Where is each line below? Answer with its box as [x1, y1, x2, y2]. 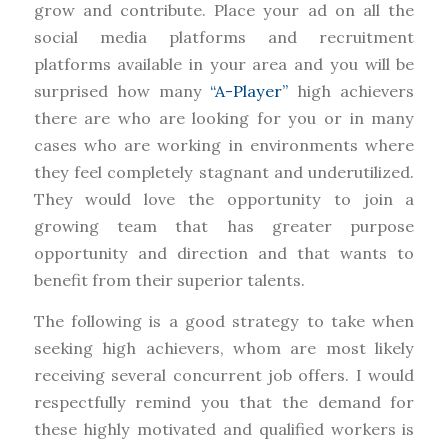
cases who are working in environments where [33, 135, 415, 156]
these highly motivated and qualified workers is [33, 418, 415, 439]
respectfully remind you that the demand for [33, 391, 415, 412]
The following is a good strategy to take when [33, 310, 415, 331]
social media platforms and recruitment [33, 27, 415, 48]
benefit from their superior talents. [33, 270, 305, 291]
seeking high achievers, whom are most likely [33, 337, 415, 358]
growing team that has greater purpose [33, 216, 415, 237]
